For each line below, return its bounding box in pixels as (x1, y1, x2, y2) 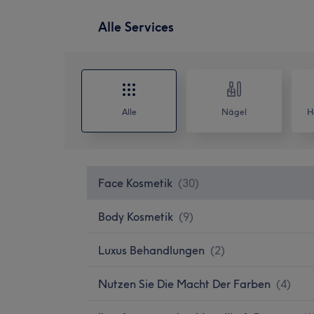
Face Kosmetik (98, 175, 172, 190)
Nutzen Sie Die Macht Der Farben (98, 276, 271, 291)
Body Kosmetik (98, 209, 173, 224)
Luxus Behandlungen (98, 243, 205, 257)
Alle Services (98, 18, 174, 35)
